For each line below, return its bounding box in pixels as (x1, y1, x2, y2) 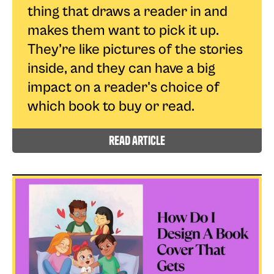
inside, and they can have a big (28, 59, 215, 77)
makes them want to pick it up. (28, 21, 219, 39)
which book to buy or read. (28, 97, 194, 115)
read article (109, 132, 165, 148)
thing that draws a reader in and (28, 2, 228, 20)
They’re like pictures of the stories (28, 40, 243, 58)
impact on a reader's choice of (28, 78, 220, 96)
